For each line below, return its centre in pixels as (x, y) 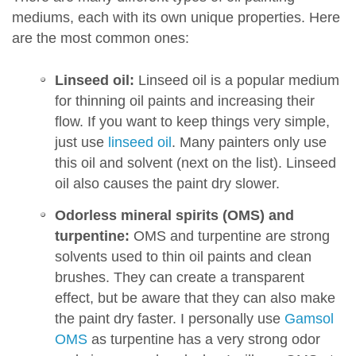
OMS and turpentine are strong (229, 236)
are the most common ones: (101, 39)
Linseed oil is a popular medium (236, 81)
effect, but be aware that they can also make (195, 298)
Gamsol (309, 319)
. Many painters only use (249, 143)
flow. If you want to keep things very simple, (192, 122)
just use (81, 143)
